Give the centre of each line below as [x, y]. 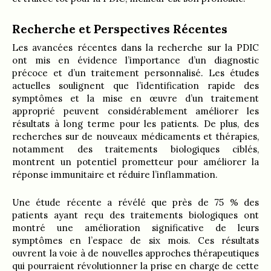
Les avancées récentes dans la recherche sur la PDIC [135, 47]
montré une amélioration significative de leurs [135, 227]
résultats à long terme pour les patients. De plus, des [135, 123]
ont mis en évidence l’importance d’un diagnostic [135, 60]
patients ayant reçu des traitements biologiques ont [135, 215]
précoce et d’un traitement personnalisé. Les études [135, 73]
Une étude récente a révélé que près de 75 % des [135, 202]
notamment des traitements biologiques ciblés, [135, 149]
